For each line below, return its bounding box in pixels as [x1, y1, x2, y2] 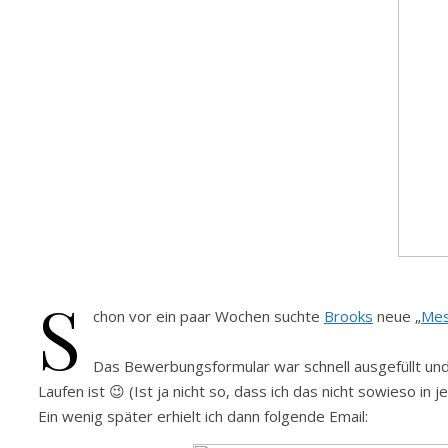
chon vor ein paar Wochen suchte [93, 306, 324, 327]
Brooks [324, 306, 373, 327]
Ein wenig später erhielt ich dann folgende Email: [38, 406, 368, 427]
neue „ [373, 306, 421, 327]
